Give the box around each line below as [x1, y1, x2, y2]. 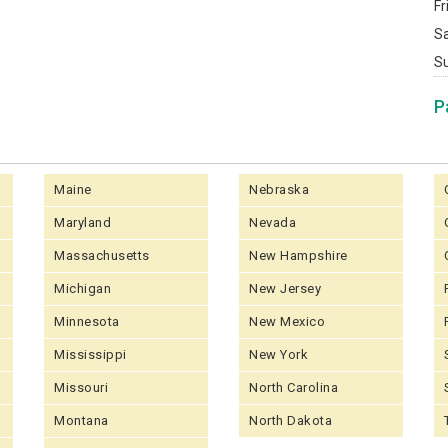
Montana [54, 413, 109, 428]
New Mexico [249, 314, 325, 329]
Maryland [54, 215, 111, 230]
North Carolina [249, 380, 338, 395]
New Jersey [249, 281, 321, 296]
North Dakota [249, 413, 332, 428]
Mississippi [54, 347, 127, 362]
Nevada [249, 215, 296, 230]
